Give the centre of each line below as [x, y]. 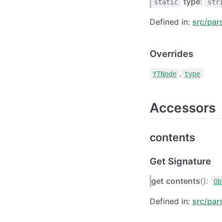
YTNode [165, 74]
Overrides [171, 53]
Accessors [183, 107]
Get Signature [180, 161]
